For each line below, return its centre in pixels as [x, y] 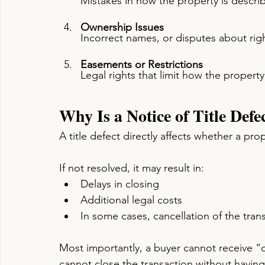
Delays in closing [120, 184]
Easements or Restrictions [142, 64]
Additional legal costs [131, 200]
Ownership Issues [122, 27]
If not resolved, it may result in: [132, 168]
